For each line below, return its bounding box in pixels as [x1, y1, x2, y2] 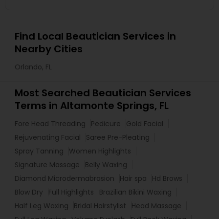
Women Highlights [69, 146, 131, 156]
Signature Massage [15, 160, 80, 170]
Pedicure [91, 119, 121, 129]
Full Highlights [48, 187, 94, 197]
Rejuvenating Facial [15, 132, 81, 142]
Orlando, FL [15, 62, 52, 72]
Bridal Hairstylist [74, 201, 126, 211]
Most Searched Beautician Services [15, 86, 191, 100]
